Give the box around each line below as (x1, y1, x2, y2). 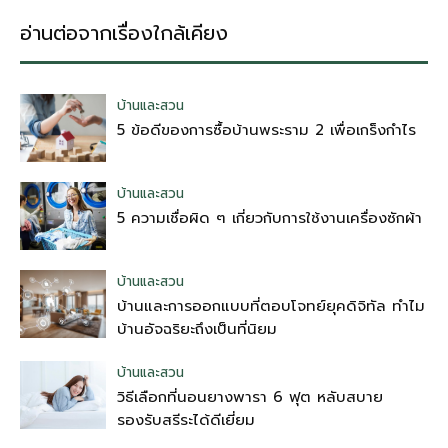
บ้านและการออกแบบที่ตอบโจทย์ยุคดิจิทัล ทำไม (117, 294, 425, 317)
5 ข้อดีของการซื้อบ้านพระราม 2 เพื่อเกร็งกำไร (117, 118, 416, 141)
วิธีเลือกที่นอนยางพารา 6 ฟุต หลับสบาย (117, 385, 383, 408)
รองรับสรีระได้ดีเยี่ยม (117, 408, 255, 431)
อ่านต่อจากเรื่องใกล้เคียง (20, 17, 228, 48)
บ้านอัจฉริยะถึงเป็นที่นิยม (117, 317, 277, 340)
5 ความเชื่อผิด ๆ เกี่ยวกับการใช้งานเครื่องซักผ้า (117, 206, 422, 229)
